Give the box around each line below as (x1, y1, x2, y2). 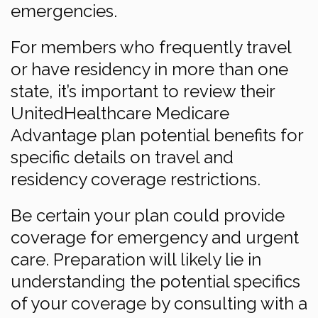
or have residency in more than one (11, 59, 288, 79)
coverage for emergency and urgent (11, 227, 299, 248)
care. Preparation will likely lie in (11, 249, 261, 270)
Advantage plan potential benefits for (11, 125, 303, 146)
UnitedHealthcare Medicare (11, 103, 229, 124)
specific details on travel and (11, 147, 234, 168)
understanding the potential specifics (11, 271, 300, 292)
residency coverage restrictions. (11, 169, 261, 190)
